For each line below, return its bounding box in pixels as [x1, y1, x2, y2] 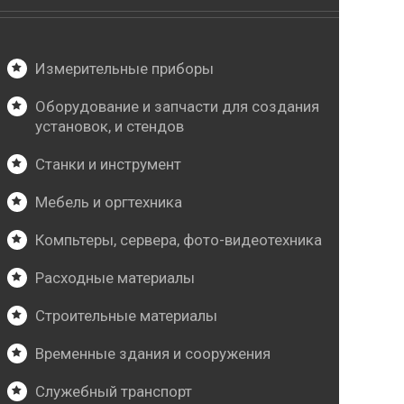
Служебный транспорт [35, 382, 193, 401]
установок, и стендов [35, 117, 185, 136]
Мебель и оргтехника [35, 193, 183, 212]
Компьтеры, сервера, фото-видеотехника [35, 231, 323, 250]
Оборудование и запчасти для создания [35, 97, 320, 116]
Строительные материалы [35, 307, 218, 326]
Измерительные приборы [35, 60, 215, 78]
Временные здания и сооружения [35, 344, 271, 363]
